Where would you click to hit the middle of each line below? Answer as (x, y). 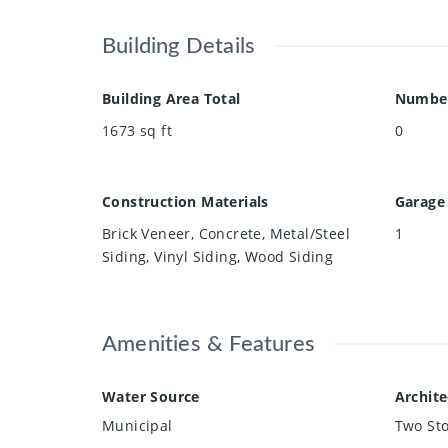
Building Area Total (171, 99)
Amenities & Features (208, 344)
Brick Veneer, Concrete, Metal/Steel (226, 234)
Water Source (151, 397)
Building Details (179, 46)
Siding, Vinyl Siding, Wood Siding (218, 257)
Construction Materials (185, 202)
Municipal (137, 426)
